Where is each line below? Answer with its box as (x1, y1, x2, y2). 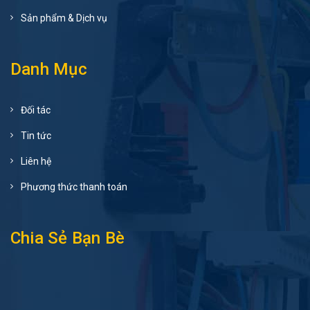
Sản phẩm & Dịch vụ (21, 12, 107, 24)
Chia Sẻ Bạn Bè (10, 228, 125, 248)
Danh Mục (10, 60, 87, 80)
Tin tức (21, 130, 51, 142)
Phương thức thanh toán (21, 181, 127, 193)
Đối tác (21, 104, 51, 116)
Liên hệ (21, 156, 51, 167)
